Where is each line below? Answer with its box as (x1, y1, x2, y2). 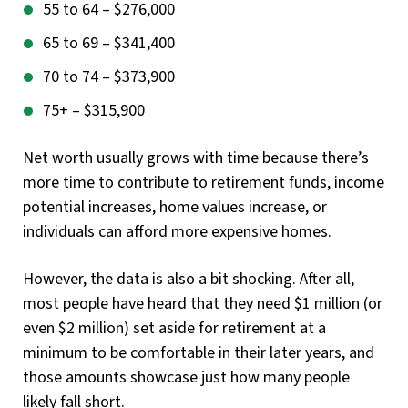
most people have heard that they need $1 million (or (23, 292, 382, 316)
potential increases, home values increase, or (23, 196, 327, 219)
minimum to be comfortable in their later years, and (23, 342, 374, 365)
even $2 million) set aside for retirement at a (23, 317, 326, 341)
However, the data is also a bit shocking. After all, (23, 268, 354, 291)
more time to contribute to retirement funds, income (23, 171, 384, 195)
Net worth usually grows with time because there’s (23, 147, 369, 170)
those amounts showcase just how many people (23, 366, 350, 390)
